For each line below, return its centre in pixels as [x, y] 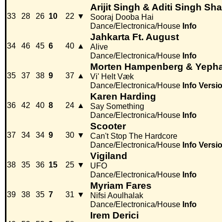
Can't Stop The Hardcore [134, 136]
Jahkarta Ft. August [135, 37]
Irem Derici [114, 216]
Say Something [117, 107]
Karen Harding [123, 97]
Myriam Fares [121, 186]
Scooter [108, 126]
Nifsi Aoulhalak [117, 196]
